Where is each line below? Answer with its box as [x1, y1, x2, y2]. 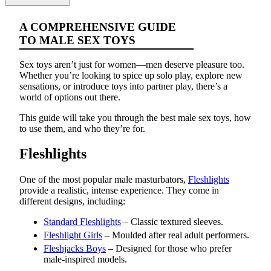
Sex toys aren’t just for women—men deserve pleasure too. [19, 59, 244, 70]
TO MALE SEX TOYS [19, 33, 135, 47]
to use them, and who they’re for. [19, 123, 145, 134]
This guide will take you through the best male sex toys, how [19, 112, 251, 123]
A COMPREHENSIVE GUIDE [19, 20, 176, 33]
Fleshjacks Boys [44, 243, 106, 254]
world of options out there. [19, 91, 120, 102]
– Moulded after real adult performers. [102, 230, 249, 241]
